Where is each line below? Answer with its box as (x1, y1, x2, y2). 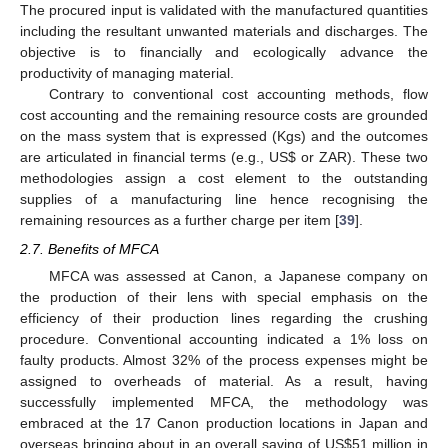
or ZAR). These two (296, 149, 428, 166)
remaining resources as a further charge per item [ (20, 212, 339, 229)
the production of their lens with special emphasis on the (20, 288, 428, 305)
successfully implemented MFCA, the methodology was (20, 393, 428, 410)
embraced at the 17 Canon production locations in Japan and (20, 414, 428, 431)
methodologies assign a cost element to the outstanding (20, 170, 428, 187)
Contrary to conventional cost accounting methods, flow (48, 86, 428, 103)
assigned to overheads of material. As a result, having (20, 372, 428, 389)
